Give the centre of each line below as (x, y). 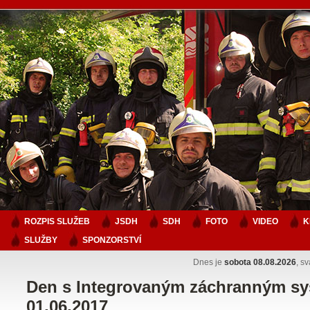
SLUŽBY (41, 240)
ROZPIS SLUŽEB (57, 221)
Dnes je (209, 262)
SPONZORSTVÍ (112, 240)
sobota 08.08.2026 (260, 262)
